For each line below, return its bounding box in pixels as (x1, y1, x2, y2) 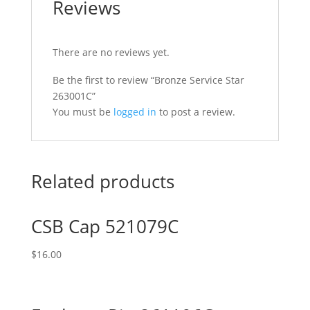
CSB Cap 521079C (30, 214, 179, 239)
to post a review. (156, 105, 235, 118)
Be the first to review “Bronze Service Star (52, 73, 244, 86)
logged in (113, 105, 156, 118)
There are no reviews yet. (52, 46, 170, 59)
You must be (52, 105, 113, 118)
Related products (30, 169, 174, 194)
